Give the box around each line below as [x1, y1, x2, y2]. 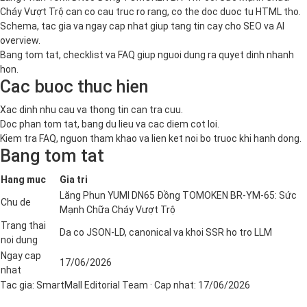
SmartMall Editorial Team [36, 280, 148, 291]
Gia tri [60, 174, 88, 186]
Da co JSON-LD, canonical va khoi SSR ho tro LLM [60, 227, 272, 238]
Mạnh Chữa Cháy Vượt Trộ [60, 204, 175, 216]
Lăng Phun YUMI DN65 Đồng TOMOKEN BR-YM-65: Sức [60, 190, 297, 201]
